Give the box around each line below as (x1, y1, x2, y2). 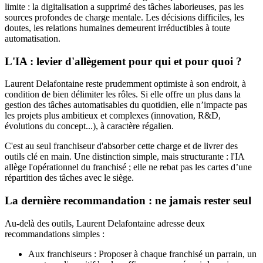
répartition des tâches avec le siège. (5, 173, 134, 183)
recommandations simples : (5, 228, 104, 239)
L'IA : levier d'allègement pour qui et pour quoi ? (5, 55, 242, 68)
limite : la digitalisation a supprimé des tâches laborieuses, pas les (5, 1, 244, 12)
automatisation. (5, 33, 60, 43)
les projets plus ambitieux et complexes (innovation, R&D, (5, 110, 221, 121)
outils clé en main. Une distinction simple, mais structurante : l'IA (5, 151, 244, 162)
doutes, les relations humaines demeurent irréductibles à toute (5, 22, 230, 33)
